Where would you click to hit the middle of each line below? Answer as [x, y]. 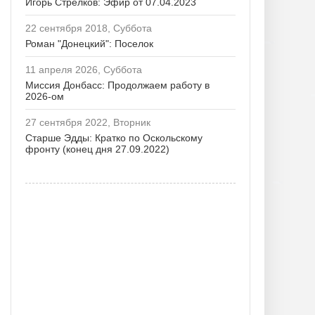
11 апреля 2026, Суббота [84, 70]
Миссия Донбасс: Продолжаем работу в [117, 85]
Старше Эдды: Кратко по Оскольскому [114, 138]
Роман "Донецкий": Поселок [89, 44]
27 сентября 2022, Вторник [88, 122]
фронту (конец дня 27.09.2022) [97, 149]
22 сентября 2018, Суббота [89, 28]
